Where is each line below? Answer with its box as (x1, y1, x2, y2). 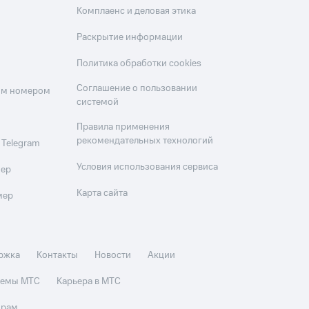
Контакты (37, 248, 79, 263)
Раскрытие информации (77, 30, 183, 45)
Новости (94, 248, 132, 263)
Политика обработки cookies (77, 57, 202, 71)
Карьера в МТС (57, 275, 121, 289)
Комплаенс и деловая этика (77, 4, 197, 19)
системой (77, 95, 119, 110)
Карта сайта (77, 186, 128, 201)
